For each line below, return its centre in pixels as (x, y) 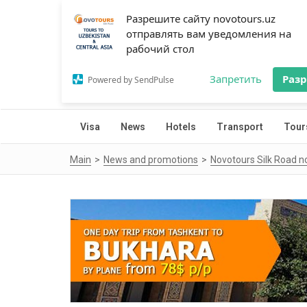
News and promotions (151, 160)
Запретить (236, 79)
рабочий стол (160, 49)
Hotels (181, 127)
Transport (240, 127)
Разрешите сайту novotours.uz (201, 19)
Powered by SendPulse (131, 79)
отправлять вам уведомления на (209, 34)
